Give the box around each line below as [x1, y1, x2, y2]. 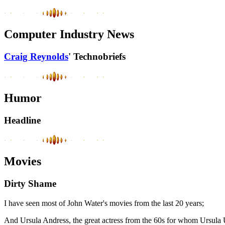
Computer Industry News [4, 28, 134, 41]
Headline [4, 115, 41, 126]
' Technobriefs [68, 51, 126, 62]
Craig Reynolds [4, 51, 68, 62]
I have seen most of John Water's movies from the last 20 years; [4, 198, 204, 207]
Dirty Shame [4, 178, 56, 189]
